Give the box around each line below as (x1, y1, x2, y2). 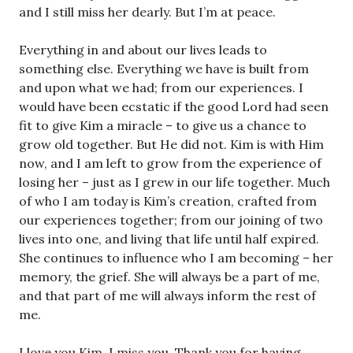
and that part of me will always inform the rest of (19, 287, 316, 303)
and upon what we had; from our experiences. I (19, 79, 303, 95)
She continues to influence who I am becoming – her (19, 249, 333, 266)
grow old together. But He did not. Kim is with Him (19, 136, 324, 152)
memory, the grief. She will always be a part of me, (19, 268, 320, 284)
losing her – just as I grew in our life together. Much (19, 173, 330, 190)
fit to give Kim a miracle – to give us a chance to (19, 117, 307, 133)
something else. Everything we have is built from (19, 60, 309, 76)
